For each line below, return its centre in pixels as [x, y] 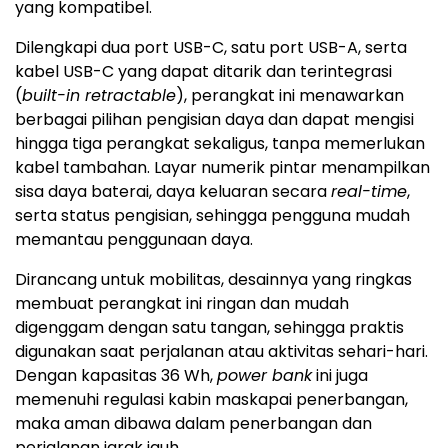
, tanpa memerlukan [345, 143]
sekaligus [229, 143]
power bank [264, 375]
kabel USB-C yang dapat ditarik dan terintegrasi [203, 71]
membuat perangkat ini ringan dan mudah [182, 303]
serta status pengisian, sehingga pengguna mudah [212, 215]
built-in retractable [99, 95]
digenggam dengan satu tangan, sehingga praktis [209, 327]
